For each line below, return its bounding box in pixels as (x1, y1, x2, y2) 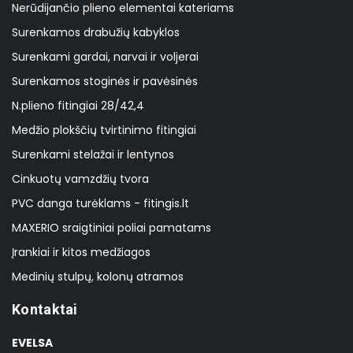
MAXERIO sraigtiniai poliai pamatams (12, 220, 211, 236)
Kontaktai (12, 301, 78, 318)
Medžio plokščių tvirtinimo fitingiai (12, 122, 196, 139)
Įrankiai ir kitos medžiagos (12, 244, 150, 261)
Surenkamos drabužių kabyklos (12, 24, 180, 41)
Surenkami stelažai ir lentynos (12, 147, 174, 163)
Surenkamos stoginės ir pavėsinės (12, 73, 198, 90)
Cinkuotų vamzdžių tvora (12, 171, 149, 188)
